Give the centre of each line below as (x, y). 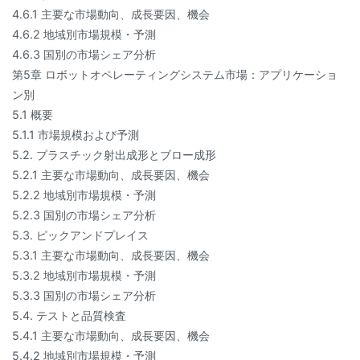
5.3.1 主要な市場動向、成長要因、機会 (111, 256)
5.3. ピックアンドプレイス (80, 235)
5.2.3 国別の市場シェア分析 (84, 215)
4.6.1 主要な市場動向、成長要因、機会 (111, 14)
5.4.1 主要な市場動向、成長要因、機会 (111, 336)
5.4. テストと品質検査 (69, 316)
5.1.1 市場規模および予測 (76, 135)
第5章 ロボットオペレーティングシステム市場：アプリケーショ (175, 75)
